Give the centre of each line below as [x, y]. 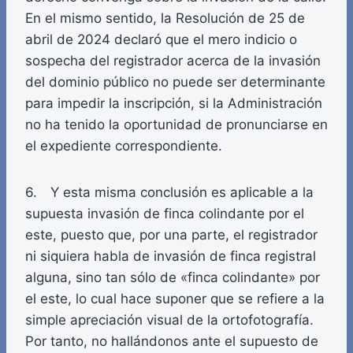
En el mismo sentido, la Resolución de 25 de [165, 19]
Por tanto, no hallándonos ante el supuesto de [172, 342]
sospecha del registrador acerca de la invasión [173, 61]
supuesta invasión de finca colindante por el [165, 214]
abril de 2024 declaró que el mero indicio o [161, 40]
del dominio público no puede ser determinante [175, 82]
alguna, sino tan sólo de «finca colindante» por [173, 278]
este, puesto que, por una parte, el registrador [171, 235]
